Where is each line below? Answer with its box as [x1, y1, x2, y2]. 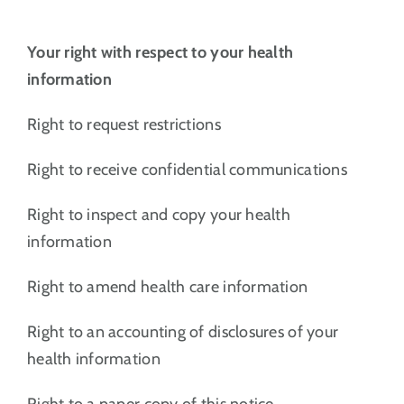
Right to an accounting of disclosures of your [26, 321, 339, 342]
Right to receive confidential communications [26, 159, 347, 179]
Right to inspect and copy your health [26, 204, 290, 225]
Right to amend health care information [26, 276, 308, 297]
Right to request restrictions [26, 114, 221, 134]
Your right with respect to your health [26, 41, 294, 62]
